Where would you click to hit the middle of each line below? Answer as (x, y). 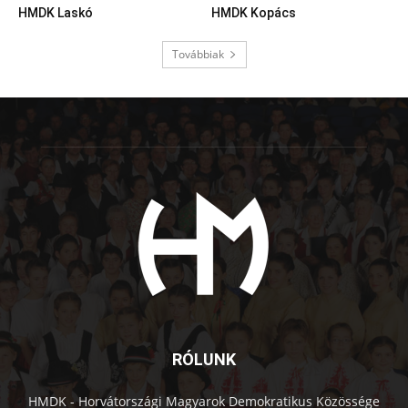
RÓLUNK (204, 359)
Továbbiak (198, 54)
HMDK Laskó (56, 12)
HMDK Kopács (253, 12)
